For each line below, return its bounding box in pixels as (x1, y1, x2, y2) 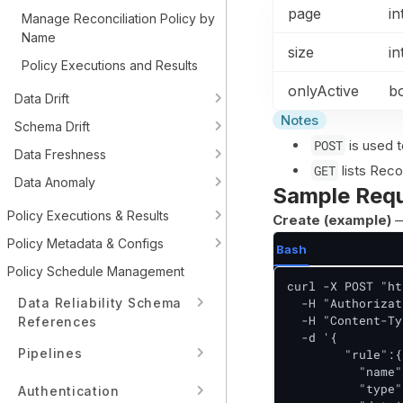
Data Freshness (14, 147, 106, 162)
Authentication (18, 382, 120, 399)
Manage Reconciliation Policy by (22, 11, 215, 26)
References (18, 314, 97, 329)
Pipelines (18, 345, 83, 361)
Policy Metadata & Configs (7, 236, 164, 251)
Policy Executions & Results (7, 208, 169, 223)
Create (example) (273, 211, 391, 228)
